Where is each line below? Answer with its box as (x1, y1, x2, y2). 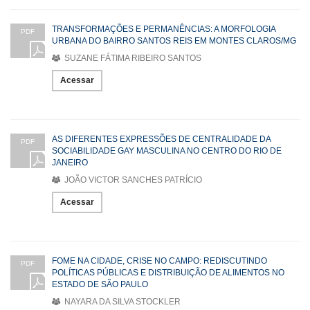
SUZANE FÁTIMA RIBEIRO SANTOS (62, 53, 201, 64)
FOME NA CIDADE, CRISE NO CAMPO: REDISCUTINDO (52, 256, 267, 266)
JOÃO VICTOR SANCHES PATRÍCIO (62, 175, 202, 185)
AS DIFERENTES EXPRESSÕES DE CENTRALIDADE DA (52, 134, 271, 145)
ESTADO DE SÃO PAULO (52, 280, 148, 290)
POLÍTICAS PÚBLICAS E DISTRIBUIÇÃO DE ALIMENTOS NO (52, 268, 284, 278)
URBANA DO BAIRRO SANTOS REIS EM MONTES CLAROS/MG (52, 36, 296, 46)
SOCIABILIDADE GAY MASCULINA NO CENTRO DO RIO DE (52, 146, 282, 156)
